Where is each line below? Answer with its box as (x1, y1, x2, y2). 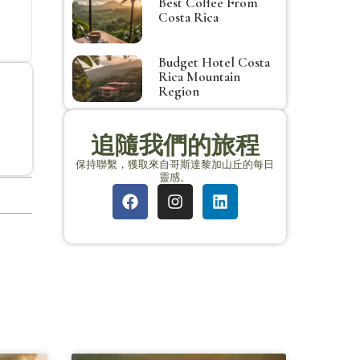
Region (157, 82, 199, 100)
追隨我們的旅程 (90, 130, 260, 161)
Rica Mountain (157, 67, 240, 85)
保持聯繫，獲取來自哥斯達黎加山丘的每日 (76, 157, 275, 171)
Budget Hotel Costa (157, 53, 270, 71)
